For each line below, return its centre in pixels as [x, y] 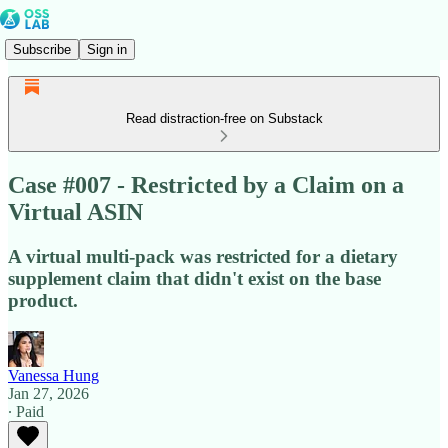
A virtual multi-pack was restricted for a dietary [203, 256]
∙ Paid [26, 411]
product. [43, 300]
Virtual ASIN [75, 211]
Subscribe [42, 49]
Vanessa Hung [53, 375]
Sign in [107, 49]
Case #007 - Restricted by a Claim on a [206, 184]
